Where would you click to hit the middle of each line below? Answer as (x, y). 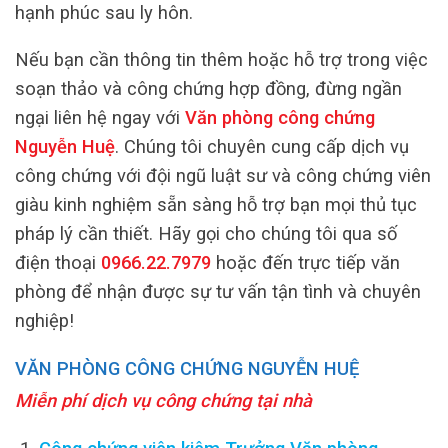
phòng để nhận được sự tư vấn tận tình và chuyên (218, 292)
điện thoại (58, 263)
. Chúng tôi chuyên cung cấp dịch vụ (262, 147)
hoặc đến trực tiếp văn (305, 263)
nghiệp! (44, 321)
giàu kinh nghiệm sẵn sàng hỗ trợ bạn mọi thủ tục (216, 205)
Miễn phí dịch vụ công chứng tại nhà (163, 401)
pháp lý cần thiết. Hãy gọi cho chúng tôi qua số (206, 234)
